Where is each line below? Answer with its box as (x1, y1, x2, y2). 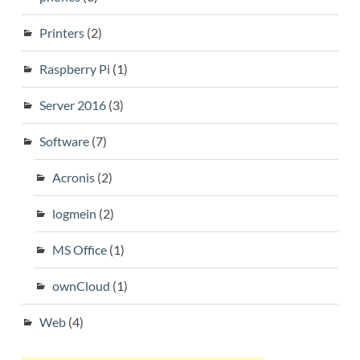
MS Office (51, 241, 107, 257)
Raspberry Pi (39, 60, 110, 76)
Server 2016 (39, 96, 106, 112)
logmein (51, 205, 96, 221)
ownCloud (51, 277, 110, 293)
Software (39, 133, 89, 149)
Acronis (51, 169, 95, 185)
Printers (39, 24, 84, 40)
